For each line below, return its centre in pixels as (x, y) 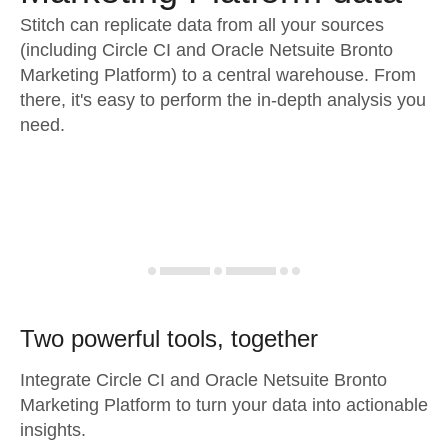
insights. (53, 430)
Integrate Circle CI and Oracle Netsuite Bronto (203, 380)
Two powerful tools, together (169, 338)
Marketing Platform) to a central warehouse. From (218, 75)
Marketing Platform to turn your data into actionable (224, 405)
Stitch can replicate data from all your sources (202, 25)
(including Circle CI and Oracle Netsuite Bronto (206, 50)
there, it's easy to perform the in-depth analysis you (223, 100)
